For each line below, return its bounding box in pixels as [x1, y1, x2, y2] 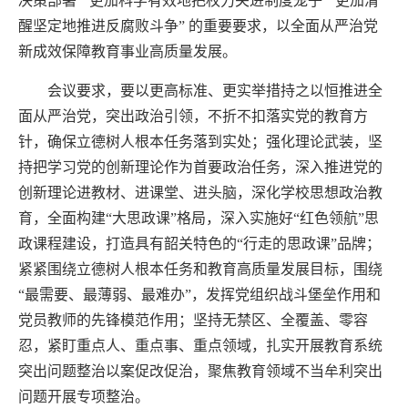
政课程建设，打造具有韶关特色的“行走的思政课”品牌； [18, 235, 381, 251]
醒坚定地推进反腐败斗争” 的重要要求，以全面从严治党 [18, 17, 378, 34]
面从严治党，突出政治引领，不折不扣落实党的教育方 [18, 107, 368, 124]
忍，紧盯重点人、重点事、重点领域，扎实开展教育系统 [18, 337, 382, 353]
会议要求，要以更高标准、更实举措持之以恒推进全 [47, 82, 382, 98]
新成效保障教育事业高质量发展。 [18, 43, 237, 59]
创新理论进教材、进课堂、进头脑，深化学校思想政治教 [18, 184, 382, 200]
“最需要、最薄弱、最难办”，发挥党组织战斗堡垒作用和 [18, 286, 381, 302]
